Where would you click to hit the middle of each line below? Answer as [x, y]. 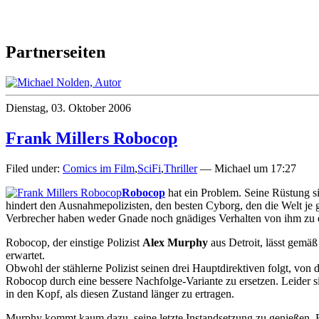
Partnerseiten [56, 52]
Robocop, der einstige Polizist [74, 242]
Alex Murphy [175, 242]
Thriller [181, 168]
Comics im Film [99, 168]
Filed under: [34, 168]
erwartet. [25, 255]
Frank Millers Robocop [91, 138]
